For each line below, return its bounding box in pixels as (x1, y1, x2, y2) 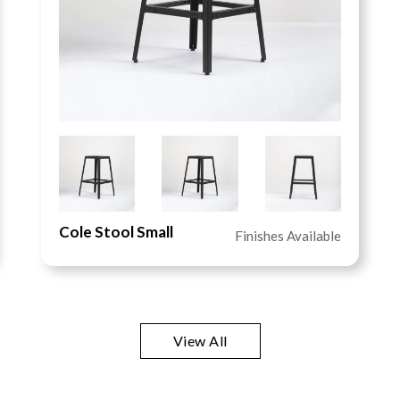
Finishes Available (235, 228, 341, 245)
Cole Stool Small (59, 222, 173, 242)
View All (172, 332, 228, 350)
